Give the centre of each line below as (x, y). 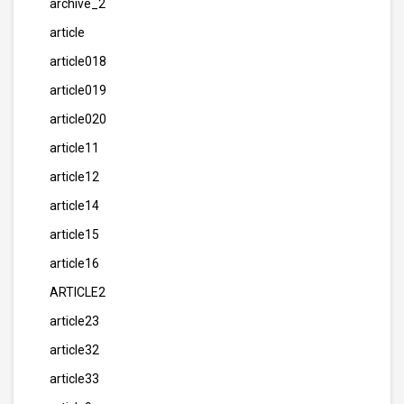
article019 (78, 90)
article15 (74, 234)
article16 (74, 263)
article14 (74, 206)
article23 (74, 321)
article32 (74, 350)
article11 (74, 148)
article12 (74, 177)
